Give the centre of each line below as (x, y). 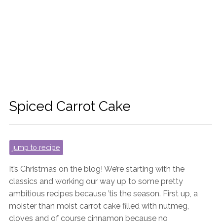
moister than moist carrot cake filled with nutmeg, (99, 206)
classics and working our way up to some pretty (96, 182)
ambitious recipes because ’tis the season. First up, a (103, 194)
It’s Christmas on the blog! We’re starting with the (96, 169)
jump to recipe (36, 147)
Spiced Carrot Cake (70, 107)
